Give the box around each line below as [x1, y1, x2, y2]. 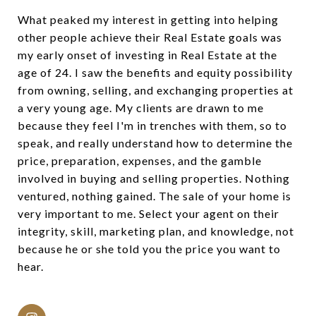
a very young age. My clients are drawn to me [18, 100, 264, 114]
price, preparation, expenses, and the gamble [18, 153, 262, 167]
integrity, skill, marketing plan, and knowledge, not [18, 224, 294, 238]
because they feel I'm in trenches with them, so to [18, 118, 287, 132]
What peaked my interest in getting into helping [18, 12, 279, 26]
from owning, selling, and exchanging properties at [18, 83, 293, 97]
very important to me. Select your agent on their [18, 206, 279, 220]
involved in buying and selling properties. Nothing [18, 171, 290, 185]
